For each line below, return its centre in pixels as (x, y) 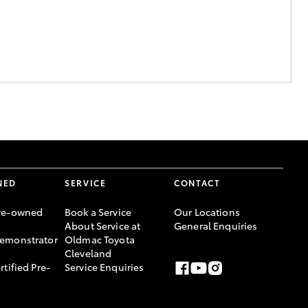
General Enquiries (216, 226)
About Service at (103, 226)
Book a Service (98, 212)
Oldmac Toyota (100, 240)
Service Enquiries (104, 267)
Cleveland (88, 253)
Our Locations (207, 212)
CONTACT (197, 183)
